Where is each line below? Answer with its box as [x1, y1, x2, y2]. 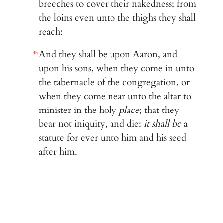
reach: [39, 25, 63, 38]
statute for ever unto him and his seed [39, 131, 187, 144]
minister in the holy [39, 103, 119, 116]
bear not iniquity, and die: [39, 117, 144, 130]
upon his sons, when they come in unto [39, 61, 195, 75]
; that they [139, 103, 180, 116]
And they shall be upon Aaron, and [39, 47, 178, 61]
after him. [39, 145, 78, 158]
